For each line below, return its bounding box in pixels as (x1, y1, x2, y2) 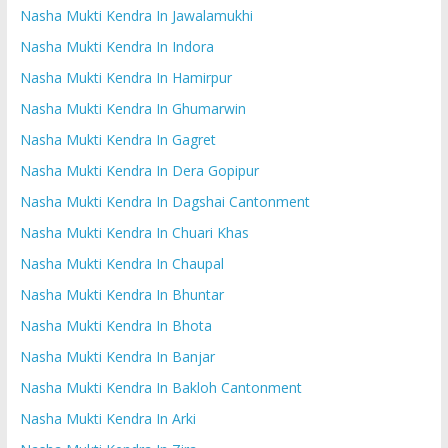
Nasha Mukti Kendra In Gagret (19, 129, 216, 149)
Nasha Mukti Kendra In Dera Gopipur (19, 160, 259, 180)
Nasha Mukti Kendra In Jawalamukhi (19, 5, 253, 25)
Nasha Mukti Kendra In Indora (19, 36, 214, 56)
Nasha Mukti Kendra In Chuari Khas (19, 222, 249, 242)
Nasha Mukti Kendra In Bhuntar (19, 284, 224, 304)
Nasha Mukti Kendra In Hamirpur (19, 67, 232, 87)
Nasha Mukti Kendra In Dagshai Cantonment (19, 191, 310, 211)
